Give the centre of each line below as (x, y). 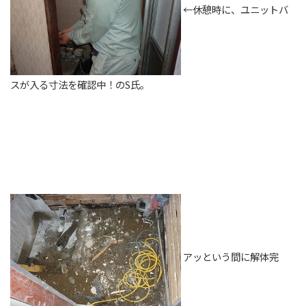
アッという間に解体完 (230, 256)
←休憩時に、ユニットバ (235, 9)
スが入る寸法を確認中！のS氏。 (85, 84)
